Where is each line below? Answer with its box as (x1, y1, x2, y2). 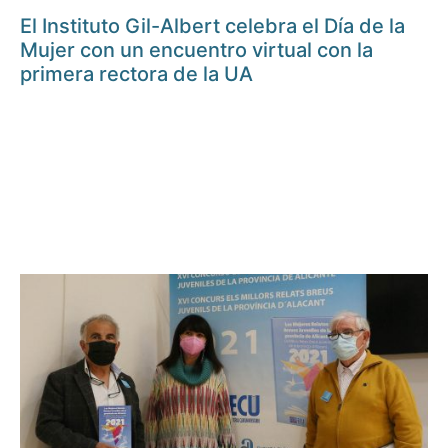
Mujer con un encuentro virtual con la (20, 38, 373, 63)
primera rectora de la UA (20, 62, 253, 87)
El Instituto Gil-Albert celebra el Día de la (20, 14, 405, 39)
